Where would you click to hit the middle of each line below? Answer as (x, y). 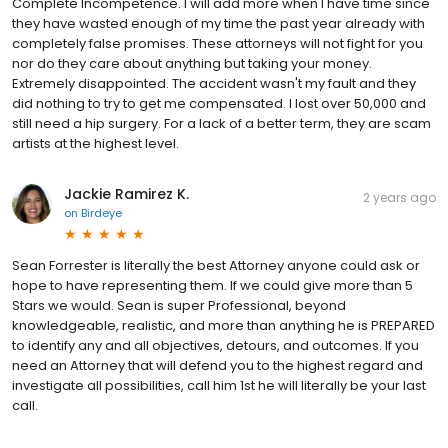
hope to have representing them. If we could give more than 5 (212, 286)
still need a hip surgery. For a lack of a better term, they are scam (221, 124)
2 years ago (399, 198)
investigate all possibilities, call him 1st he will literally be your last (219, 386)
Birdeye (101, 213)
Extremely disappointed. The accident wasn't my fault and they (214, 84)
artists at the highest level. (95, 144)
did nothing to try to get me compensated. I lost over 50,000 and (219, 104)
